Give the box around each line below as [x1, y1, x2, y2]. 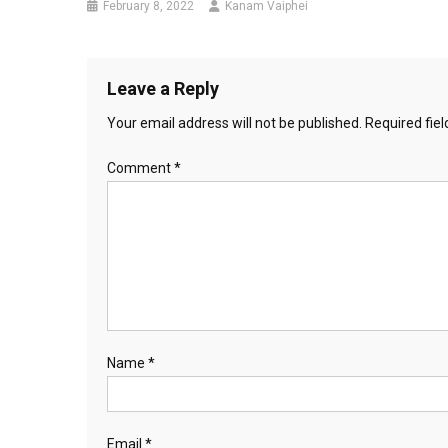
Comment [107, 159, 174, 176]
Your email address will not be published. [107, 114, 362, 131]
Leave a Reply [107, 77, 219, 99]
